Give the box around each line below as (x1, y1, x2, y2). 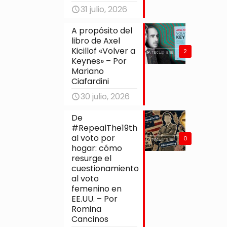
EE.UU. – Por (71, 193, 118, 205)
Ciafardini (71, 75, 109, 87)
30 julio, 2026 (81, 90, 130, 102)
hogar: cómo (71, 142, 123, 154)
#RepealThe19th (71, 122, 138, 134)
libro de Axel (71, 34, 121, 47)
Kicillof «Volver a (71, 45, 136, 57)
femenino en (71, 182, 122, 195)
